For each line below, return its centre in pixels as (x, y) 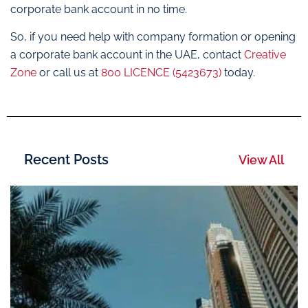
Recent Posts (66, 159)
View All (261, 159)
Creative (265, 55)
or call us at (69, 73)
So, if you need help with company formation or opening (153, 37)
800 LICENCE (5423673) (161, 73)
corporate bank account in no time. (99, 9)
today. (238, 73)
